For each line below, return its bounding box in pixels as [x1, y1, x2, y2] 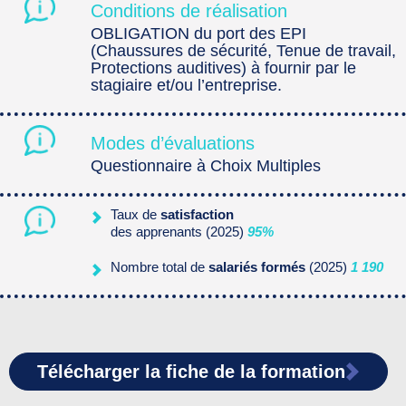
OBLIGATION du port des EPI [90, 24, 306, 43]
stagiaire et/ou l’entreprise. [90, 75, 282, 94]
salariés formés [208, 259, 310, 275]
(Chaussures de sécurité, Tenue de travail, [90, 41, 396, 60]
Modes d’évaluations [90, 132, 255, 153]
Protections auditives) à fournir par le [90, 58, 356, 77]
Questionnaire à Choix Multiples [90, 156, 321, 175]
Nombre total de [111, 259, 209, 275]
